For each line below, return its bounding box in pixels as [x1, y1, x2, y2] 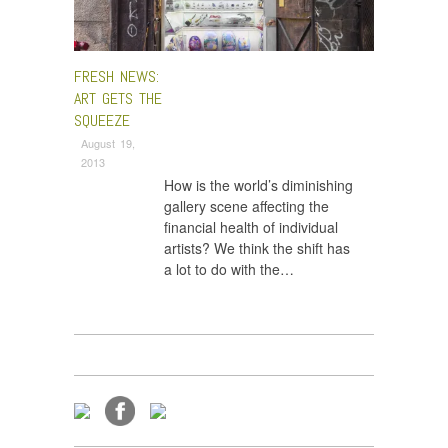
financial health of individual [164, 216, 338, 237]
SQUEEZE [74, 110, 130, 132]
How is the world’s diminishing [164, 174, 353, 195]
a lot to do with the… [164, 258, 294, 279]
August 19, [80, 135, 135, 152]
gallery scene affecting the [164, 195, 329, 216]
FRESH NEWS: [74, 66, 159, 88]
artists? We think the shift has [164, 237, 350, 258]
